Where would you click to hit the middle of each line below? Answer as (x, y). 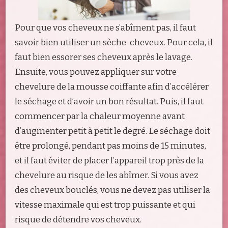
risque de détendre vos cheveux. (78, 220)
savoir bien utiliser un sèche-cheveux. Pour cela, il (114, 43)
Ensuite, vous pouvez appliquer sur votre (96, 72)
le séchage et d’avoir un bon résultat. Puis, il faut (109, 102)
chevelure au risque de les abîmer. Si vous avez (107, 176)
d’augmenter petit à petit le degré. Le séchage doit (112, 131)
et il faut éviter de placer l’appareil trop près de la (109, 161)
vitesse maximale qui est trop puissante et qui (105, 205)
